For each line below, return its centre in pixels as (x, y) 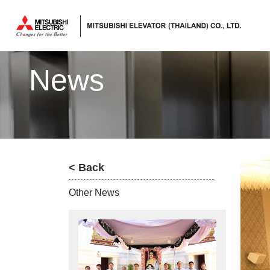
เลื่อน (43, 124)
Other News (94, 193)
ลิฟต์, (45, 38)
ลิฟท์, (44, 67)
